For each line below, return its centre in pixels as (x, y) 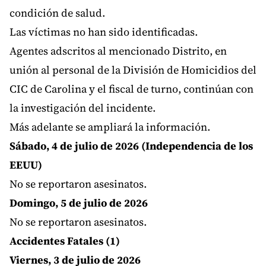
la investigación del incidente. (83, 108)
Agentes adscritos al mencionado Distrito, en (118, 51)
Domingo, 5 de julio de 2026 (79, 203)
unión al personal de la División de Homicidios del (133, 70)
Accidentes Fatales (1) (65, 241)
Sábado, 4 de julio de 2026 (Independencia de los (131, 146)
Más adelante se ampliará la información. (110, 127)
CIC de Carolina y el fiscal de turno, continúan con (132, 89)
